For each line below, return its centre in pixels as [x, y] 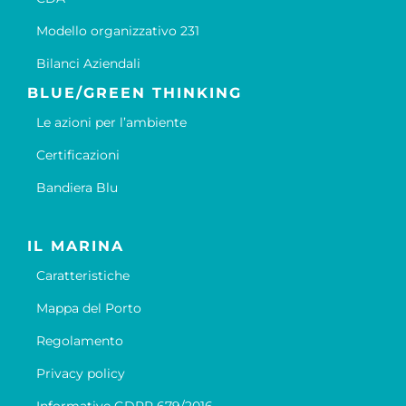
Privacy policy [80, 374]
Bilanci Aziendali [88, 64]
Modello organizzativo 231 [117, 31]
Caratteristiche [82, 276]
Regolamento [79, 341]
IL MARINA [75, 246]
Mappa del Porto [88, 309]
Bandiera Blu [77, 188]
